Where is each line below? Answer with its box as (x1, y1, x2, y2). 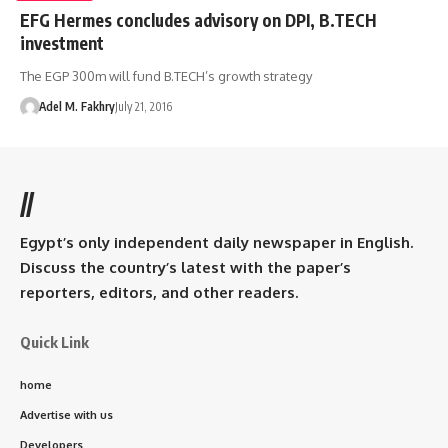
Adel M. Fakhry (38, 98, 115, 114)
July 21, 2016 (114, 98, 172, 114)
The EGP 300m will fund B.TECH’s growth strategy (20, 67, 312, 84)
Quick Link (20, 332, 89, 351)
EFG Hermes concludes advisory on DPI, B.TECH (20, 8, 377, 31)
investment (20, 31, 104, 54)
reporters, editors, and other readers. (20, 282, 298, 302)
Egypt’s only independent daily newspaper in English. (20, 232, 413, 252)
